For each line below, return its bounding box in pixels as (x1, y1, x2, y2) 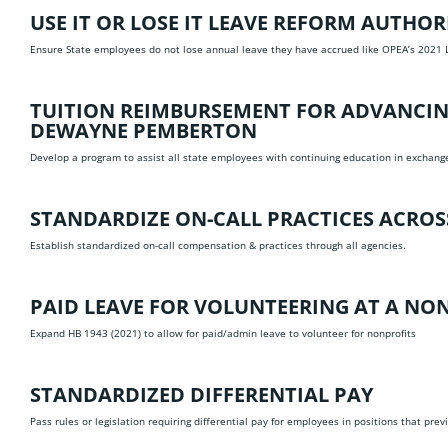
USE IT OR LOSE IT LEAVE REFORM (30, 9, 361, 36)
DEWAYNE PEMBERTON (30, 117, 257, 144)
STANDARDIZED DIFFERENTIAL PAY (30, 381, 373, 408)
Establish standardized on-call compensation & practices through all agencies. (30, 238, 406, 252)
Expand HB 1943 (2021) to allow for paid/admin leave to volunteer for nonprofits (30, 326, 416, 340)
